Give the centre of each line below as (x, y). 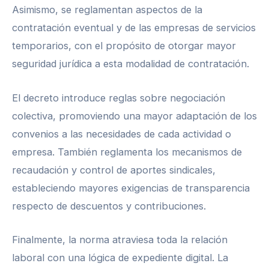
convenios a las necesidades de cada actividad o (122, 134)
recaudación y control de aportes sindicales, (114, 170)
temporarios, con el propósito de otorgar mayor (124, 46)
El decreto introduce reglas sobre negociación (119, 98)
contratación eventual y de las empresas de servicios (134, 28)
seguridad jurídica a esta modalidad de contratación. (131, 64)
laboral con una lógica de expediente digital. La (120, 257)
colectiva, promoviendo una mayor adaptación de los (134, 116)
